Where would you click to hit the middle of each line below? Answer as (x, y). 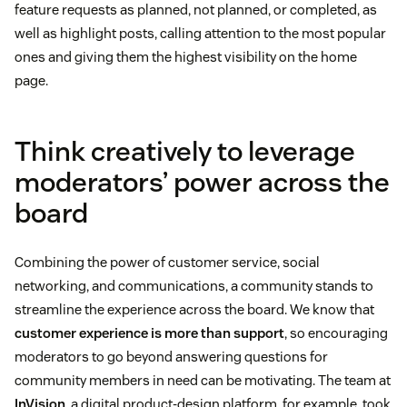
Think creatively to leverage (185, 152)
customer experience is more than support (149, 333)
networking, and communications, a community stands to (194, 286)
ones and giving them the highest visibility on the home (186, 57)
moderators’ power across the (202, 183)
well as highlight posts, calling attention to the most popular (200, 34)
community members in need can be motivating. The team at (203, 381)
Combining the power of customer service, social (167, 263)
